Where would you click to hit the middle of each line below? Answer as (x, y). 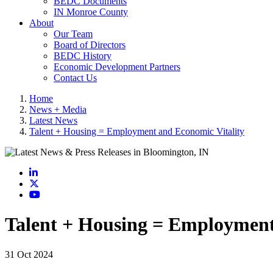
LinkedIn (55, 172)
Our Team (73, 34)
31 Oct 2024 (29, 254)
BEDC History (83, 56)
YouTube (57, 194)
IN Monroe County (91, 12)
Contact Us (75, 78)
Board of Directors (90, 45)
